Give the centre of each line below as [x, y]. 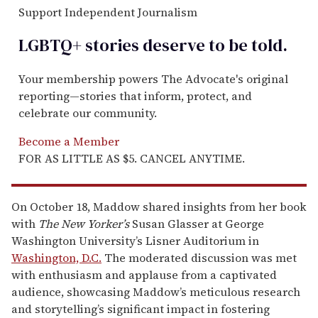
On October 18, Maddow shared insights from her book [159, 207]
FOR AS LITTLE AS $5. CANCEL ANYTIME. [132, 159]
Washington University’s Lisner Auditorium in [135, 241]
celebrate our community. [88, 113]
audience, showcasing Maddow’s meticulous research [156, 292]
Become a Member [69, 142]
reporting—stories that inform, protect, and [135, 96]
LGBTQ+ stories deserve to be [133, 45]
